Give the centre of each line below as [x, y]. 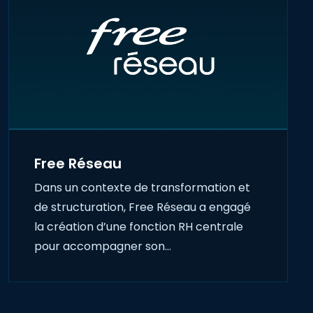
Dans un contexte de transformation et [142, 188]
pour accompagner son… [103, 247]
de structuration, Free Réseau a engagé [143, 208]
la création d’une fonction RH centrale [139, 227]
